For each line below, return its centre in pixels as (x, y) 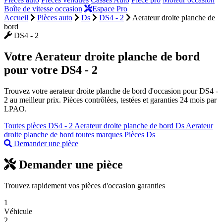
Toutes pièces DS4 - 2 (39, 125)
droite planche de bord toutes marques (64, 134)
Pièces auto (55, 18)
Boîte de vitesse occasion (43, 9)
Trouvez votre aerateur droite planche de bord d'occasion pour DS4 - (111, 91)
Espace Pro (110, 9)
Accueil (16, 18)
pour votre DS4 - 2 (51, 70)
